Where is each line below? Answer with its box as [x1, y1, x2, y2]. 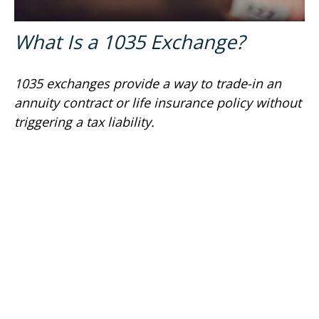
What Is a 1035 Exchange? [14, 28, 245, 56]
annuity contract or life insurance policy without [14, 94, 301, 112]
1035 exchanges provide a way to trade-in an [14, 75, 281, 93]
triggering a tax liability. [14, 113, 155, 131]
